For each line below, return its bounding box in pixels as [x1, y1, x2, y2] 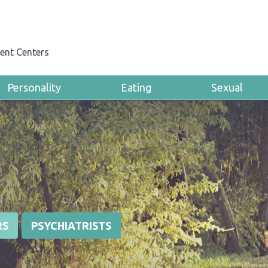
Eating [121, 81, 151, 93]
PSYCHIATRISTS [31, 220, 111, 232]
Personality [7, 81, 61, 93]
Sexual [211, 81, 243, 93]
